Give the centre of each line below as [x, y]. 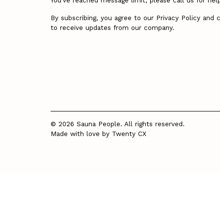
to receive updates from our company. [113, 28]
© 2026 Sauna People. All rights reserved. [118, 124]
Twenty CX [129, 134]
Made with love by [82, 134]
